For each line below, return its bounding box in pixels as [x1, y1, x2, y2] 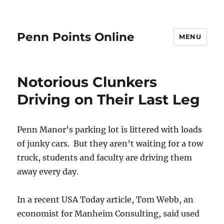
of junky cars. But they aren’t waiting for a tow [17, 138, 203, 148]
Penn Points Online [17, 29, 135, 44]
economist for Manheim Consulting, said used [17, 208, 200, 218]
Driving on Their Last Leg [17, 91, 200, 108]
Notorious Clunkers [17, 73, 157, 90]
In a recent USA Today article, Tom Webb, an [17, 194, 194, 204]
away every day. [17, 166, 79, 176]
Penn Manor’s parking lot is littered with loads [17, 124, 202, 134]
